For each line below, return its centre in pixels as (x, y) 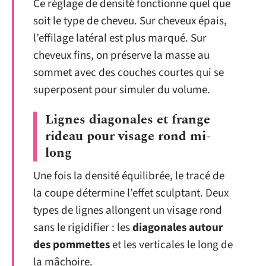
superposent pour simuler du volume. (122, 90)
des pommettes (72, 245)
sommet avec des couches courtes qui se (129, 72)
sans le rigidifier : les (83, 228)
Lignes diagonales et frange (128, 120)
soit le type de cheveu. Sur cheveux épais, (130, 21)
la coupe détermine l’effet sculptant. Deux (131, 194)
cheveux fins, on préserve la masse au (121, 55)
